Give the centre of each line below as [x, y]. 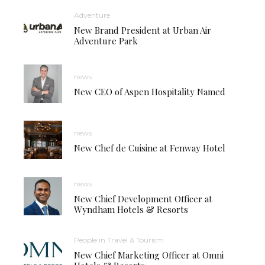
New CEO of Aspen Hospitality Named [150, 91]
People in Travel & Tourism [119, 240]
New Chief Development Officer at [143, 198]
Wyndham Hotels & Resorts [131, 209]
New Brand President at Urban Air [143, 30]
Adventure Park [106, 41]
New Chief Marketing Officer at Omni [149, 255]
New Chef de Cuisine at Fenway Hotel [150, 148]
